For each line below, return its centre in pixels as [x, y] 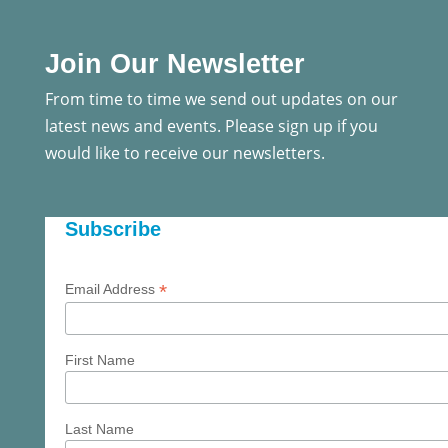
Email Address [111, 289]
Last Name [99, 428]
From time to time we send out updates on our [221, 99]
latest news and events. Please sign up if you [211, 126]
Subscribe [112, 229]
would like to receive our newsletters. [184, 153]
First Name [99, 360]
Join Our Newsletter [174, 64]
